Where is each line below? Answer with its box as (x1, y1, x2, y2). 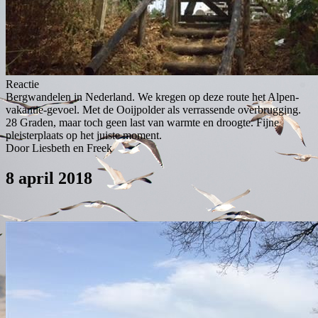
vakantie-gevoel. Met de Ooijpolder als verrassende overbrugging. (6, 104, 301, 116)
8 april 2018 (6, 169, 92, 188)
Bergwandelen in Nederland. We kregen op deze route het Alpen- (6, 91, 299, 104)
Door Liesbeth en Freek (6, 142, 112, 155)
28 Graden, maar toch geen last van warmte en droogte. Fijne (6, 116, 279, 129)
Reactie (6, 78, 39, 91)
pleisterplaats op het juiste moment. (6, 129, 162, 142)
